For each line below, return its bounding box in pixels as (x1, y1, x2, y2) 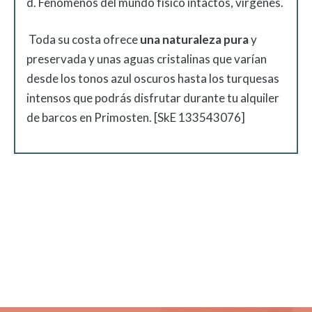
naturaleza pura (162, 32, 249, 47)
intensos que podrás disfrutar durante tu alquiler (26, 91, 279, 105)
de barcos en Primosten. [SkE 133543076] (26, 110, 245, 125)
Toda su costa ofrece (29, 32, 138, 47)
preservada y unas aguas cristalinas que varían (26, 52, 267, 66)
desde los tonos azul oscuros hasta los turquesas (26, 71, 279, 86)
